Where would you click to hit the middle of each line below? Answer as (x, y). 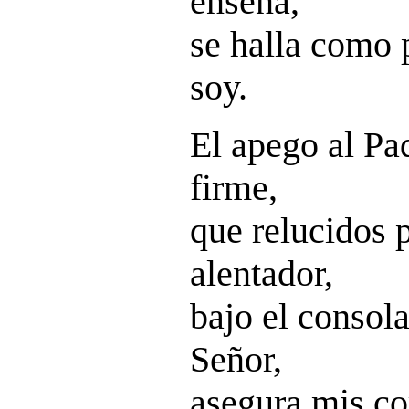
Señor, (236, 359)
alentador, (262, 273)
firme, (234, 188)
